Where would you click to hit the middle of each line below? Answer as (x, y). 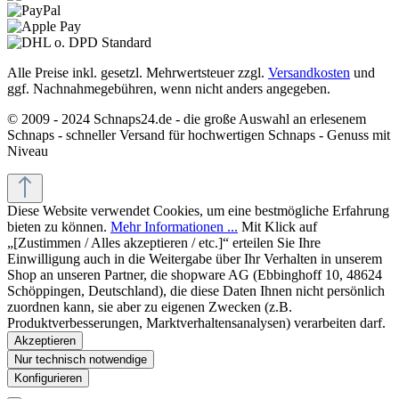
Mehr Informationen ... (174, 227)
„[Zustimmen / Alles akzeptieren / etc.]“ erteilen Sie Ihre (164, 243)
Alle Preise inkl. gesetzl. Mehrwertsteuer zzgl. (138, 73)
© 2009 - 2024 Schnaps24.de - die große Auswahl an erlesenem (187, 119)
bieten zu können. (59, 227)
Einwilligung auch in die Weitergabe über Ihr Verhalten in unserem (195, 259)
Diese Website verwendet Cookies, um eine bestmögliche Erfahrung (198, 211)
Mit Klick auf (277, 227)
